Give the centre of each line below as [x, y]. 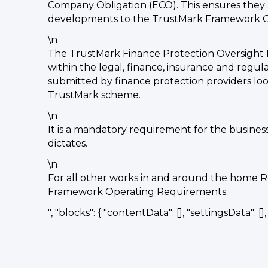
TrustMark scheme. [94, 95]
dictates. [68, 143]
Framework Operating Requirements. [138, 192]
